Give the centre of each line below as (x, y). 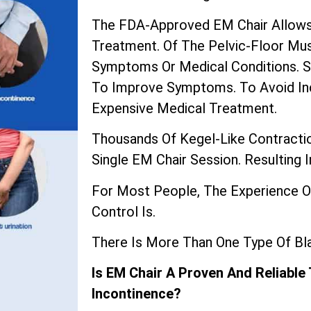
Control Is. (124, 211)
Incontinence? (136, 294)
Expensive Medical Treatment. (184, 108)
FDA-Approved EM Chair (193, 25)
